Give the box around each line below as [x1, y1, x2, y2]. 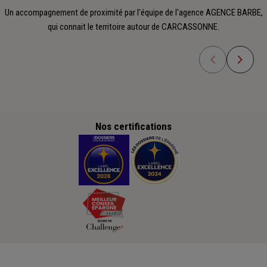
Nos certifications [95, 120, 172, 132]
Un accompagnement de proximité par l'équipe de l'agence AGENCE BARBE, [4, 7, 263, 18]
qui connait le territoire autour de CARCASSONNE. [48, 21, 219, 32]
